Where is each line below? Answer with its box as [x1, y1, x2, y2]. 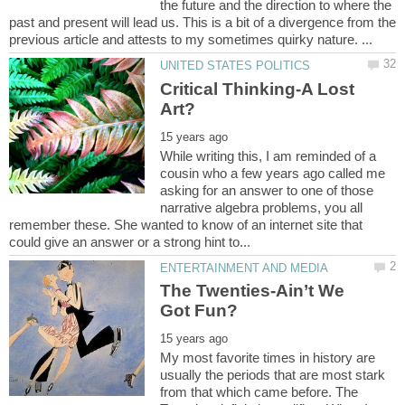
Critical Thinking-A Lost [160, 79, 355, 99]
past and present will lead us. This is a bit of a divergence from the [9, 14, 396, 31]
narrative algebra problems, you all [160, 199, 363, 215]
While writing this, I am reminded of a [160, 147, 377, 164]
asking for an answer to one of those [160, 182, 374, 198]
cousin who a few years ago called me [160, 165, 386, 181]
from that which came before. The [160, 383, 359, 400]
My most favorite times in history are [160, 349, 376, 365]
